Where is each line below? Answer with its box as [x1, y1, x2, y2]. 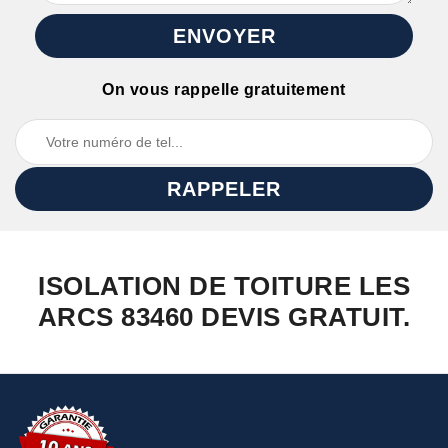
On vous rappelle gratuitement [102, 81, 346, 98]
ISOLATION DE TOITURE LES [38, 271, 410, 301]
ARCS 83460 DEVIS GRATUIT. [37, 302, 411, 332]
